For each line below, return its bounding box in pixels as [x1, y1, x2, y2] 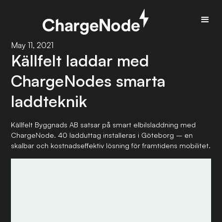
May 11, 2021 [11, 40, 54, 50]
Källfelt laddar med [11, 51, 150, 70]
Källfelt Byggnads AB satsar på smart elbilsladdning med [11, 120, 196, 129]
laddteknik [11, 91, 88, 111]
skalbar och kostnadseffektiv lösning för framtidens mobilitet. [11, 141, 211, 150]
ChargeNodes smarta [11, 71, 166, 91]
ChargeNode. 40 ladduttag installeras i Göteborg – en [11, 130, 193, 139]
